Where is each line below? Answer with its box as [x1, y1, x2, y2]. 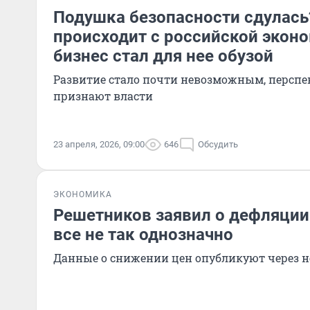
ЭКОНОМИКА [53, 190, 112, 199]
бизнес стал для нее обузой [53, 46, 273, 66]
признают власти [53, 89, 153, 103]
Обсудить [198, 139, 238, 149]
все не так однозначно [53, 225, 233, 244]
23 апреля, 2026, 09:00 [53, 139, 145, 149]
